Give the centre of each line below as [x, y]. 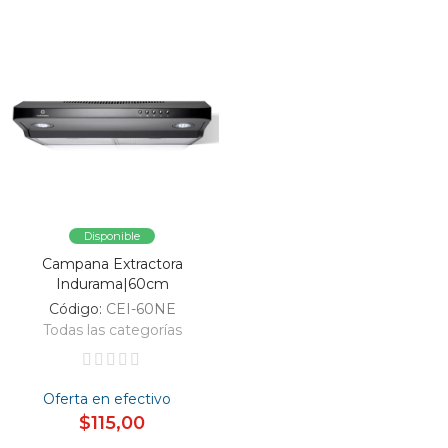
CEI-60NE [140, 308]
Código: [77, 308]
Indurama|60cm [112, 283]
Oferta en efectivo [107, 398]
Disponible [112, 235]
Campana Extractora [112, 263]
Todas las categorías [112, 329]
